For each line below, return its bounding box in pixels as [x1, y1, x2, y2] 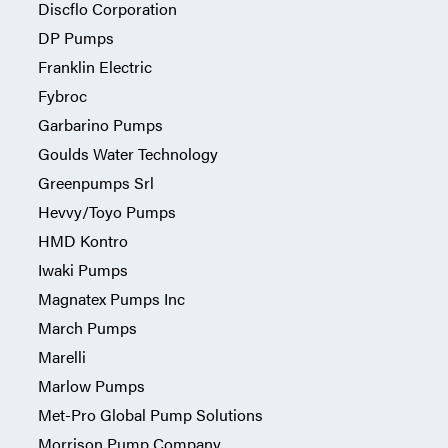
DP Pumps [37, 26, 114, 49]
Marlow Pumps [37, 374, 145, 397]
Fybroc [37, 84, 87, 107]
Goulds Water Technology [37, 142, 218, 165]
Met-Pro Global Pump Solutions [37, 403, 263, 426]
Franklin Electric [37, 55, 152, 78]
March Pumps [37, 316, 137, 339]
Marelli [37, 345, 86, 368]
